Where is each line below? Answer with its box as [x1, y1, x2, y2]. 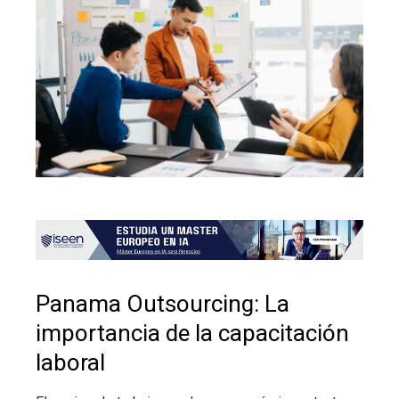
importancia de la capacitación [36, 320, 349, 347]
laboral [36, 349, 105, 377]
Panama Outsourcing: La [36, 290, 289, 318]
